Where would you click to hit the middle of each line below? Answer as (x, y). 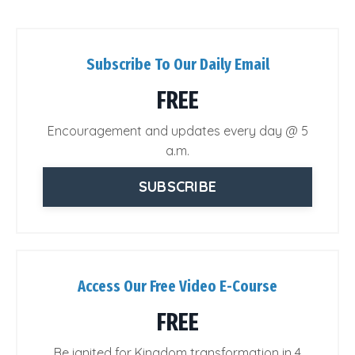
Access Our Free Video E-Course (177, 286)
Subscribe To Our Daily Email (177, 64)
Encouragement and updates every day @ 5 (177, 130)
